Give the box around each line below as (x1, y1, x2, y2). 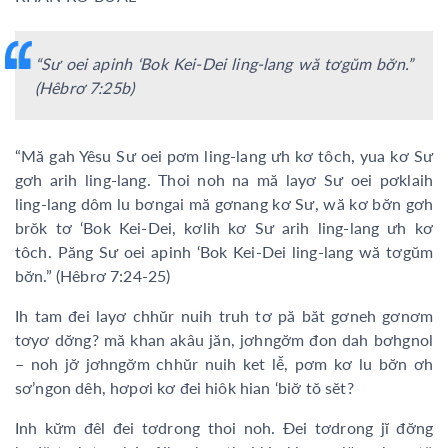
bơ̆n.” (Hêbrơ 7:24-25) (15, 265, 171, 285)
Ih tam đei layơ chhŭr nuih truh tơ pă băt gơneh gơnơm (15, 305, 433, 325)
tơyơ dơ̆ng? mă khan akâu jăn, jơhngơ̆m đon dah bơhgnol (15, 329, 433, 349)
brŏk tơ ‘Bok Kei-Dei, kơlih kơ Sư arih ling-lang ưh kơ (15, 217, 433, 237)
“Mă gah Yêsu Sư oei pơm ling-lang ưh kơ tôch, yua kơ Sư (15, 145, 433, 165)
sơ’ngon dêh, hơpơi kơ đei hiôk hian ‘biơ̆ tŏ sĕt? (15, 377, 354, 397)
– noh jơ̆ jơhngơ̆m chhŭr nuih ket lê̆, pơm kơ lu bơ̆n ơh (15, 353, 433, 373)
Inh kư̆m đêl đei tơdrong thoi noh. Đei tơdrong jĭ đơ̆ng (15, 417, 433, 437)
